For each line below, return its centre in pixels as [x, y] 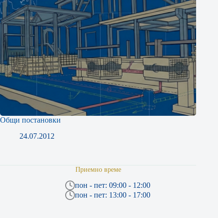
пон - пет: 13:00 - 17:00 [113, 195]
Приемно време [98, 169]
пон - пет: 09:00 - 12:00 [113, 185]
